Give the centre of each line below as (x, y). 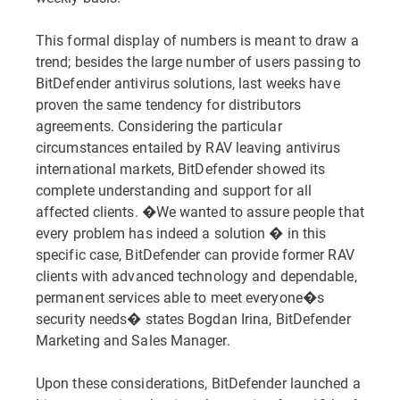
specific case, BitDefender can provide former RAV (195, 254)
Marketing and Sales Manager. (133, 340)
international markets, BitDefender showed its (181, 168)
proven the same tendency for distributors (168, 104)
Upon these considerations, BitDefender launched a (198, 383)
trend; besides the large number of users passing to (198, 61)
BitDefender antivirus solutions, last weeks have (188, 83)
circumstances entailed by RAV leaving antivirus (188, 147)
